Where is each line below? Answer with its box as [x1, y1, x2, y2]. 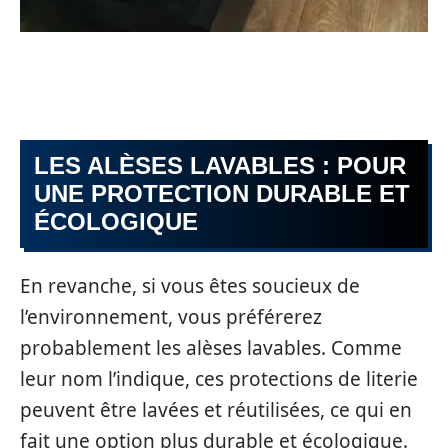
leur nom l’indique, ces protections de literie [20, 365, 418, 392]
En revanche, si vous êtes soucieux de [20, 272, 360, 299]
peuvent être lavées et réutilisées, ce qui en [20, 396, 412, 423]
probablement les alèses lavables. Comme [20, 334, 402, 361]
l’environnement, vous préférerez [20, 303, 322, 330]
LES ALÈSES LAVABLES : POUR [34, 152, 406, 180]
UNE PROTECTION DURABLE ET [34, 180, 410, 208]
